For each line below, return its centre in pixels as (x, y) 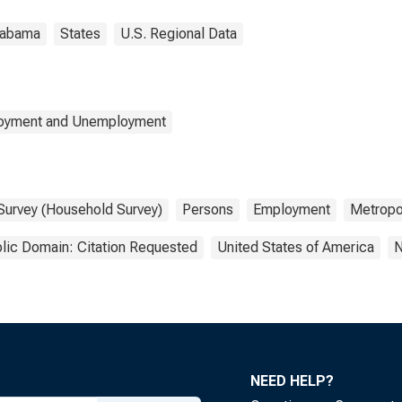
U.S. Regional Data (179, 34)
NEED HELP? (292, 381)
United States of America (296, 247)
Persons (208, 210)
